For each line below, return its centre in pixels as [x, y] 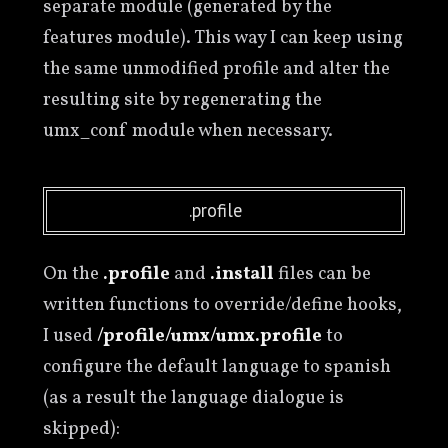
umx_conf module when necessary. [187, 131]
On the [72, 273]
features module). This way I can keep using [222, 38]
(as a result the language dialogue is [193, 397]
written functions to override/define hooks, [222, 304]
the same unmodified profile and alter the [216, 69]
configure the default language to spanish [216, 366]
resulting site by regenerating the [182, 100]
